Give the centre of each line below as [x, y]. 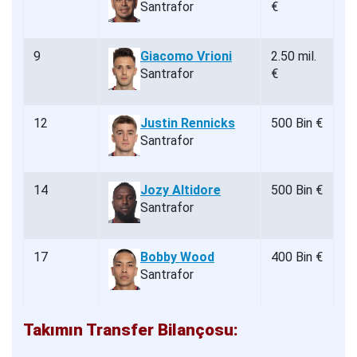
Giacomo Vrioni [186, 57]
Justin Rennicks [188, 124]
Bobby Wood [177, 257]
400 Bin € [297, 257]
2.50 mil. [294, 57]
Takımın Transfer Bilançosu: [131, 330]
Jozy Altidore [180, 190]
